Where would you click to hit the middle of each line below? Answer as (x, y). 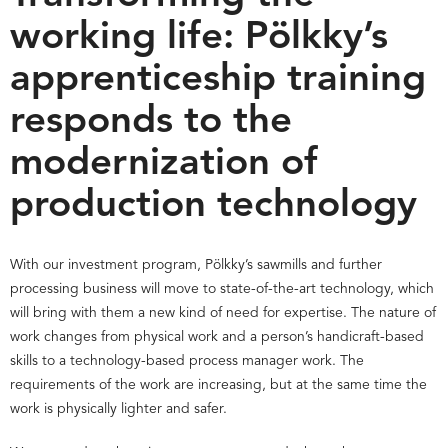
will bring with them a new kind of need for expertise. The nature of (223, 312)
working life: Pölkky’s (199, 38)
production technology (213, 206)
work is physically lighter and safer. (118, 408)
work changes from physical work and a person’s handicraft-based (217, 336)
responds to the (151, 122)
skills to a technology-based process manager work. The (187, 360)
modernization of (164, 164)
